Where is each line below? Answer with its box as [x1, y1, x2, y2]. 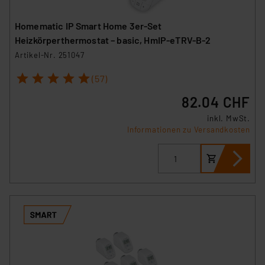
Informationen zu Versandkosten [127, 125, 250, 135]
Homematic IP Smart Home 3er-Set [15, 20, 162, 31]
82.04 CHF [181, 93, 250, 111]
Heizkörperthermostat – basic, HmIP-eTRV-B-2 [15, 34, 211, 46]
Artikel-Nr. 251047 [15, 50, 85, 60]
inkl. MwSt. [207, 114, 250, 124]
